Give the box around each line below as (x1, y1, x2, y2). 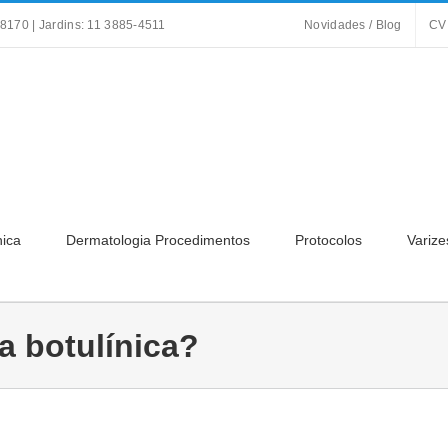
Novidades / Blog (304, 18, 402, 32)
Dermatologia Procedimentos (66, 232, 250, 248)
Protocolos (295, 232, 362, 248)
